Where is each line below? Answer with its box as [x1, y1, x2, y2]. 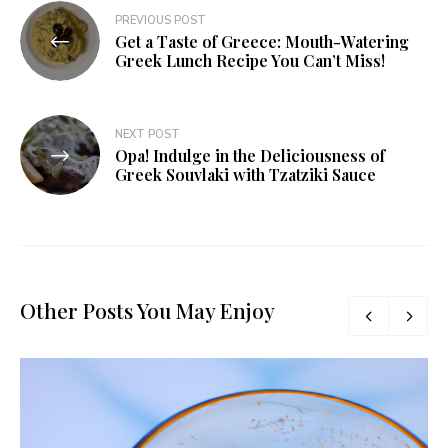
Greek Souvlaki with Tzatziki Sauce [115, 164, 376, 186]
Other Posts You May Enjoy [20, 296, 275, 325]
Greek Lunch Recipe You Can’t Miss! [115, 50, 385, 72]
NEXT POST [115, 127, 180, 143]
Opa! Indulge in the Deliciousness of [115, 145, 385, 167]
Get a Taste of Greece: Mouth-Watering [115, 31, 409, 53]
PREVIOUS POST [115, 13, 206, 29]
